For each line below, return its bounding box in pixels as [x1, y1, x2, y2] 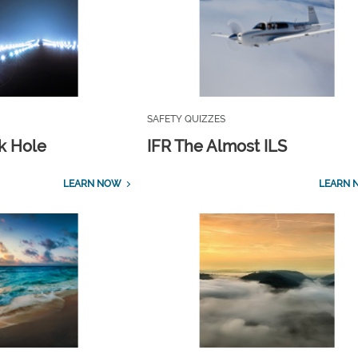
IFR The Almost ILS [147, 136, 288, 156]
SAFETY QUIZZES [147, 113, 226, 125]
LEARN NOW [62, 177, 121, 189]
